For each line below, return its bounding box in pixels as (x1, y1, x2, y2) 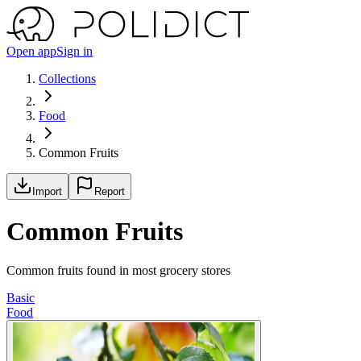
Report (94, 185, 125, 197)
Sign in (56, 44, 93, 58)
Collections (39, 71, 96, 85)
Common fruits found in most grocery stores (6, 263, 230, 278)
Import (32, 185, 62, 197)
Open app (6, 44, 56, 58)
